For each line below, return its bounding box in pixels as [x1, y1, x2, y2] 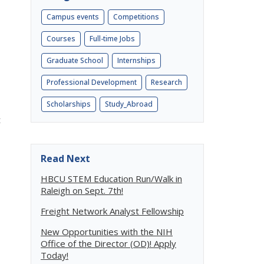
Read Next [41, 151, 90, 165]
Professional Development [47, 77, 137, 87]
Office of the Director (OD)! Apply [41, 237, 176, 249]
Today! [41, 249, 68, 261]
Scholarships [47, 98, 91, 109]
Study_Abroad [105, 98, 153, 109]
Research [151, 77, 182, 87]
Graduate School [47, 55, 103, 65]
